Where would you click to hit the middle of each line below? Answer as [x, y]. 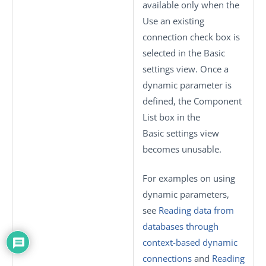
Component [218, 101]
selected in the [173, 53]
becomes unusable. [182, 149]
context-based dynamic [190, 242]
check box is [214, 37]
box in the [178, 117]
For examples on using [189, 178]
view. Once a [201, 69]
